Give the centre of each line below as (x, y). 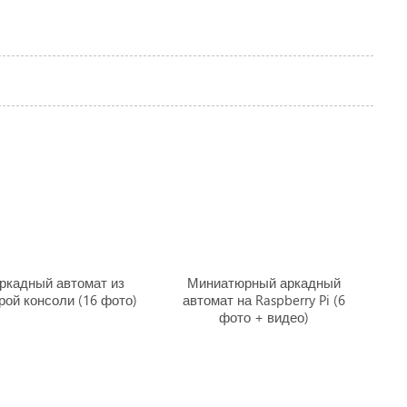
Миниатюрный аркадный (263, 283)
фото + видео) (263, 317)
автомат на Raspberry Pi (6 (263, 300)
